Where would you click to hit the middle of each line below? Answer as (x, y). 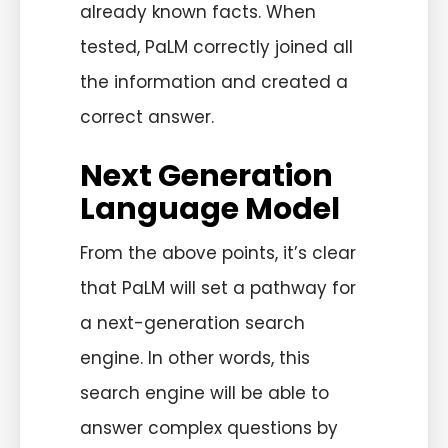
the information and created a (214, 81)
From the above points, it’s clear (218, 253)
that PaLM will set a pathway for (218, 288)
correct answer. (147, 116)
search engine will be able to (204, 393)
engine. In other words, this (195, 358)
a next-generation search (192, 323)
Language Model (210, 209)
